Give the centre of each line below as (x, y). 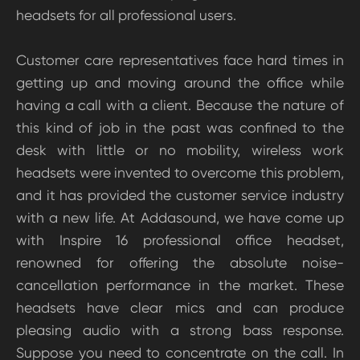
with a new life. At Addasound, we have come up (180, 218)
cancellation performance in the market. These (180, 285)
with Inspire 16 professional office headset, (180, 240)
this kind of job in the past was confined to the (180, 128)
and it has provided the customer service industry (180, 195)
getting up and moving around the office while (180, 83)
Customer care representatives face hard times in (180, 60)
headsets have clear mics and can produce (180, 308)
